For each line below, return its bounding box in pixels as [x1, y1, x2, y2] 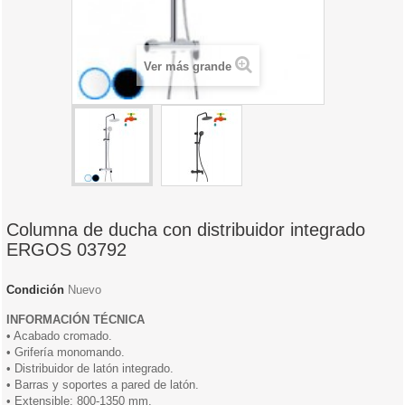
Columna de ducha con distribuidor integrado [6, 220, 365, 240]
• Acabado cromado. [6, 329, 112, 344]
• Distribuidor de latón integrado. [6, 362, 174, 376]
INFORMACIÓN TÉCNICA [6, 313, 145, 327]
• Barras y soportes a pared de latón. [6, 378, 199, 392]
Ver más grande [144, 60, 231, 74]
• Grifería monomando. [6, 345, 125, 360]
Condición [6, 283, 64, 297]
